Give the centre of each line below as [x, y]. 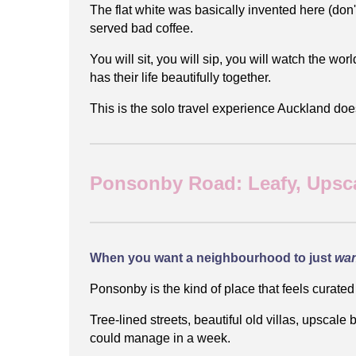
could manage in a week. [160, 338]
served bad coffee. [141, 28]
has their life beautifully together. [180, 77]
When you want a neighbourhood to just [212, 257]
